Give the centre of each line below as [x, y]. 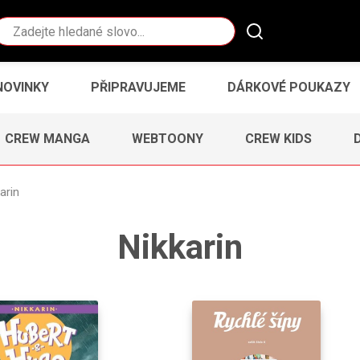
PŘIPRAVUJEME [138, 87]
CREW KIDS [278, 138]
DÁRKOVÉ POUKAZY [289, 87]
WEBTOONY [168, 138]
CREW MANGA [47, 138]
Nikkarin [180, 247]
